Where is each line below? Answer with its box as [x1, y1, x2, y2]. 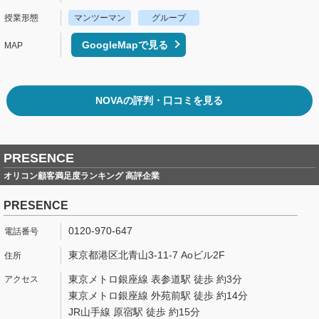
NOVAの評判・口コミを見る [95, 95, 224, 107]
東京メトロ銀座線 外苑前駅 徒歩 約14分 [68, 290, 248, 302]
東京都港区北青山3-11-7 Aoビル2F [68, 249, 225, 261]
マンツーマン [74, 13, 125, 23]
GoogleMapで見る [82, 39, 168, 51]
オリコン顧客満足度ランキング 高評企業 [4, 171, 159, 182]
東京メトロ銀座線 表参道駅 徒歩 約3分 [68, 273, 242, 285]
